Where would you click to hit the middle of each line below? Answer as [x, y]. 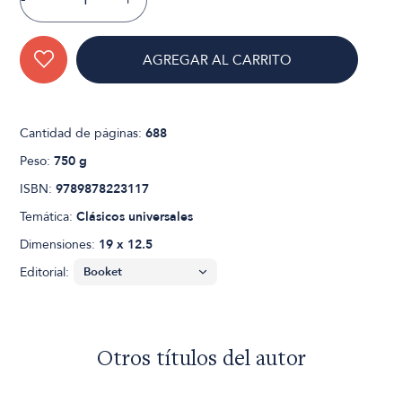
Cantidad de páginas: [83, 133]
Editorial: [45, 272]
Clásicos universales [135, 216]
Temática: [48, 216]
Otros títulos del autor [201, 360]
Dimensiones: [60, 244]
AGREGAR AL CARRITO [218, 60]
